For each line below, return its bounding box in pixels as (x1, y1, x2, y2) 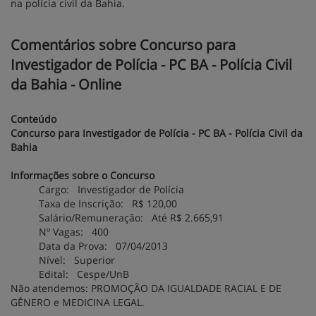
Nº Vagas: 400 (39, 225, 109, 238)
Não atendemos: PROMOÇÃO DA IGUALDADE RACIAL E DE (11, 281, 281, 295)
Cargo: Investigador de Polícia (39, 183, 184, 196)
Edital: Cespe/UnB (39, 267, 129, 281)
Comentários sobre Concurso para (11, 35, 236, 54)
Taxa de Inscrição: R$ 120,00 (39, 197, 177, 210)
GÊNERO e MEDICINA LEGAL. (11, 296, 145, 309)
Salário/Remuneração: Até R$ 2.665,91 (39, 211, 224, 224)
